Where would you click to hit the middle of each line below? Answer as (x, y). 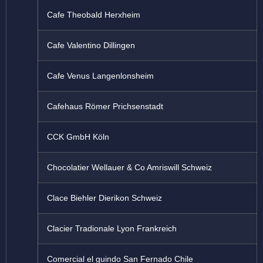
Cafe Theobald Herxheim (94, 15)
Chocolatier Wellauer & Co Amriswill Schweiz (129, 168)
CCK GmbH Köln (78, 137)
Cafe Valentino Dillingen (91, 45)
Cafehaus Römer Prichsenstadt (105, 107)
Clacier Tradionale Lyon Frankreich (112, 229)
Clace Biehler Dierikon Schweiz (104, 198)
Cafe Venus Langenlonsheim (100, 76)
